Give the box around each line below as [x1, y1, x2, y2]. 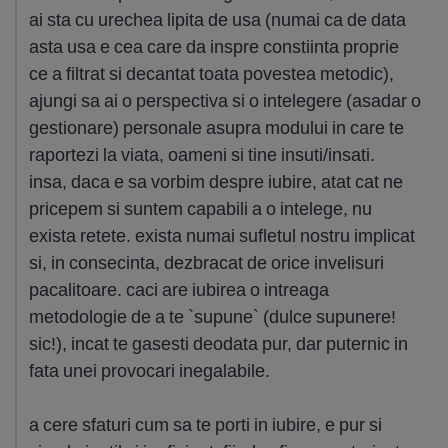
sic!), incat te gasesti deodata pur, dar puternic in [29, 332, 408, 355]
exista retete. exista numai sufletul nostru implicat [29, 224, 415, 247]
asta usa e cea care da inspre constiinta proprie [29, 35, 399, 58]
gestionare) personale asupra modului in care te [29, 116, 404, 139]
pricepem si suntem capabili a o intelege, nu [29, 197, 372, 220]
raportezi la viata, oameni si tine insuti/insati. [29, 143, 375, 166]
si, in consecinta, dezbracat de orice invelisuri [29, 251, 384, 274]
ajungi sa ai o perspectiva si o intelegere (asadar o [29, 89, 421, 112]
